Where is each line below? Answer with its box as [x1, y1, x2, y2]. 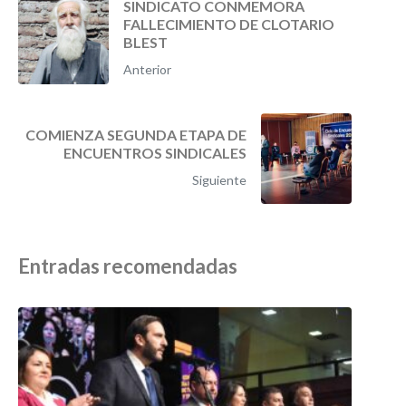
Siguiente [192, 172, 246, 188]
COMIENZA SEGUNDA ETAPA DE [25, 126, 246, 144]
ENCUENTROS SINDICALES [63, 144, 246, 162]
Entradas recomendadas [18, 254, 237, 279]
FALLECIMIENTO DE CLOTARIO [123, 15, 334, 34]
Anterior [123, 62, 171, 78]
